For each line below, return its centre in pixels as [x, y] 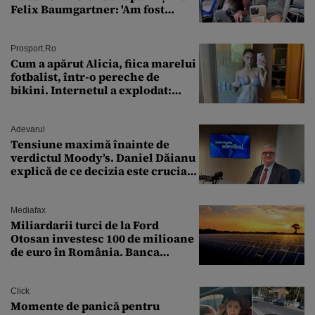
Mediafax [28, 211]
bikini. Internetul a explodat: [91, 90]
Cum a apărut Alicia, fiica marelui [103, 64]
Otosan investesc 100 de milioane [102, 239]
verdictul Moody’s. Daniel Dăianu [103, 158]
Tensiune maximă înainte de [90, 144]
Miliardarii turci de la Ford [85, 225]
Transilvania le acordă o [78, 265]
